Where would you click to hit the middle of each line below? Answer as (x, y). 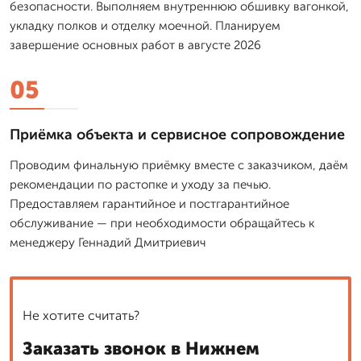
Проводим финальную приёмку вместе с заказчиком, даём (179, 165)
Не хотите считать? (81, 315)
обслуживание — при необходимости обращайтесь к (162, 223)
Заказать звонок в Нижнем (141, 348)
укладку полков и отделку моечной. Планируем (145, 25)
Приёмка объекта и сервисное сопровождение (177, 134)
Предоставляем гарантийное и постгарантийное (149, 203)
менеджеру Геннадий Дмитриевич (108, 242)
